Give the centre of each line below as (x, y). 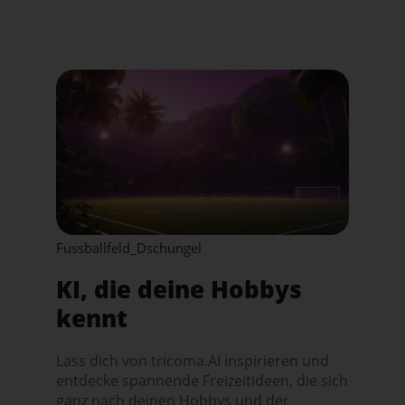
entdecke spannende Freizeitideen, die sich (202, 380)
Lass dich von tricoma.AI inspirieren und (193, 360)
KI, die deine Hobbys (179, 289)
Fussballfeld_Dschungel (129, 247)
